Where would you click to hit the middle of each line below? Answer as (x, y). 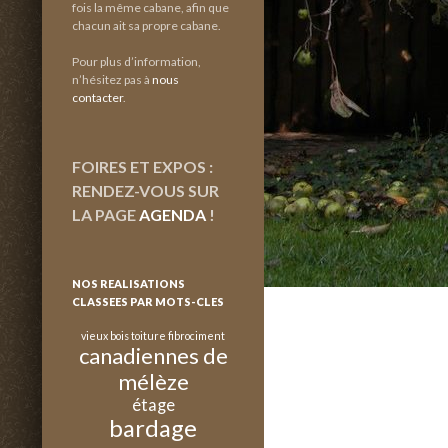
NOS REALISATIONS (128, 283)
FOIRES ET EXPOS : (142, 166)
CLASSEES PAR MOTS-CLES (148, 301)
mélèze (153, 381)
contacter (97, 97)
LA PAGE (105, 214)
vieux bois (105, 335)
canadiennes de (153, 355)
